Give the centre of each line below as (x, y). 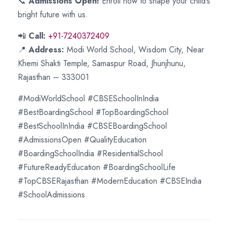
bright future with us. (53, 15)
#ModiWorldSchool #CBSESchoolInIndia (88, 98)
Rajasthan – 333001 (53, 77)
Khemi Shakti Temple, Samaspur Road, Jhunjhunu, (102, 63)
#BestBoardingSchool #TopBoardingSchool (93, 112)
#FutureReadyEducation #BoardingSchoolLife (97, 167)
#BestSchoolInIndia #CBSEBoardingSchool (92, 126)
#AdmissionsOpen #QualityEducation (82, 140)
